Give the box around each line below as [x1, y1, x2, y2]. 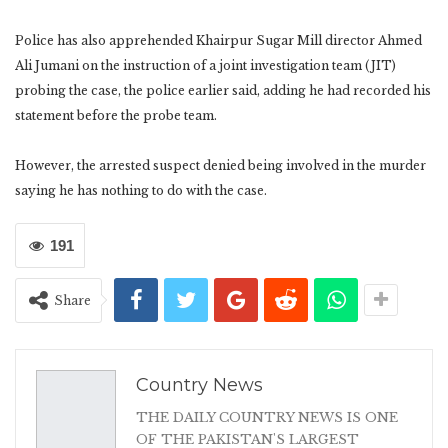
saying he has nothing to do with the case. [15, 182, 267, 198]
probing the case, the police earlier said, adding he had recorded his [15, 82, 431, 98]
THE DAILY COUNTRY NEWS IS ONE [136, 408, 398, 426]
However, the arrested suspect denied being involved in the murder [15, 157, 426, 173]
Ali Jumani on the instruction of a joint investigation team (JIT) [15, 57, 396, 73]
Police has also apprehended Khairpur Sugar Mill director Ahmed [15, 32, 422, 48]
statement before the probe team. [15, 107, 217, 123]
